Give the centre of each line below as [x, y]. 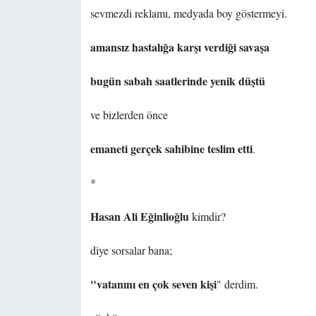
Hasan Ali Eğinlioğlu [139, 217]
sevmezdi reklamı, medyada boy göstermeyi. [188, 13]
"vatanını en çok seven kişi [153, 284]
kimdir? [207, 217]
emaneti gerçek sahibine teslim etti [171, 149]
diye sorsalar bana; [131, 250]
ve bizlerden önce [129, 115]
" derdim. [237, 284]
